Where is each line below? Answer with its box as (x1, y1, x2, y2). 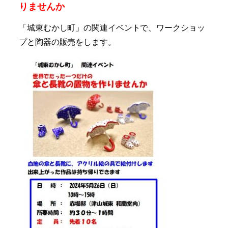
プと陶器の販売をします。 (19, 35, 116, 47)
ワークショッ (156, 21, 205, 33)
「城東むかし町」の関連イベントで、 (19, 21, 157, 33)
